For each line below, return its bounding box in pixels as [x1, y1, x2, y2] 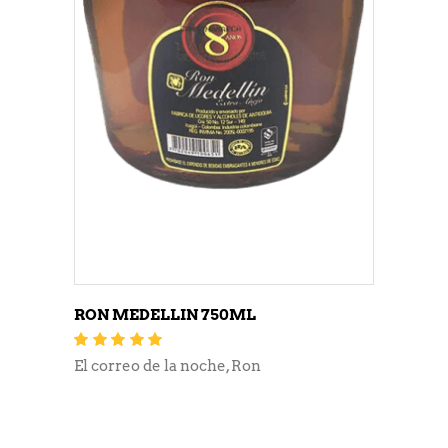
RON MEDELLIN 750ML [74, 305, 256, 324]
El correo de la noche [74, 356, 226, 375]
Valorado [166, 331, 224, 347]
